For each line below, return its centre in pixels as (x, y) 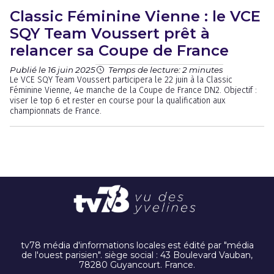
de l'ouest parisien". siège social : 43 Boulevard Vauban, (137, 255)
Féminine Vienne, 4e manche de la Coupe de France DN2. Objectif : (133, 90)
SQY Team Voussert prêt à (110, 33)
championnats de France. (56, 111)
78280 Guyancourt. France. (137, 265)
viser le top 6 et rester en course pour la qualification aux (117, 101)
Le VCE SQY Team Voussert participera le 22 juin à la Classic (121, 80)
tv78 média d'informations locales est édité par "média (137, 246)
